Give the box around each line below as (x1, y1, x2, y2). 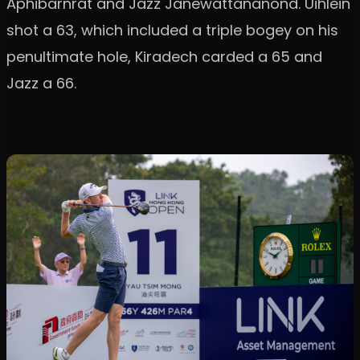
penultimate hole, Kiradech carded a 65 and (6, 46, 322, 67)
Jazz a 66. (6, 72, 76, 93)
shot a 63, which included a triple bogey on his (6, 19, 338, 40)
